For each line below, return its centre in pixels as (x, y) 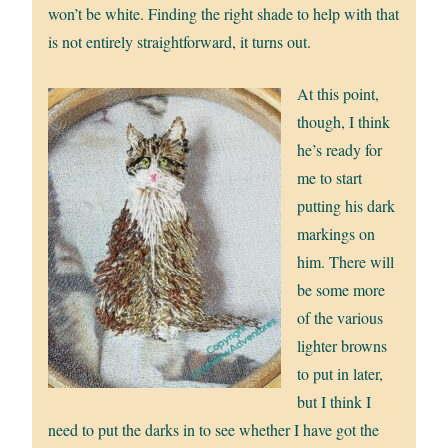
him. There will (346, 262)
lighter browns (342, 346)
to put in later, (340, 374)
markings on (336, 234)
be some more (341, 290)
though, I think (344, 122)
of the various (340, 318)
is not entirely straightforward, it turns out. (180, 42)
